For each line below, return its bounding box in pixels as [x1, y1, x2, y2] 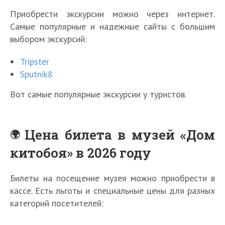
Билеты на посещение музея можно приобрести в [10, 172, 215, 184]
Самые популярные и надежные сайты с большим [10, 20, 215, 32]
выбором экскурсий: [10, 33, 87, 45]
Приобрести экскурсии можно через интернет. [10, 8, 215, 20]
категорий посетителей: [10, 197, 103, 209]
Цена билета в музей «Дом [25, 126, 215, 143]
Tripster [20, 55, 49, 67]
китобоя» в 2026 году [10, 144, 151, 161]
